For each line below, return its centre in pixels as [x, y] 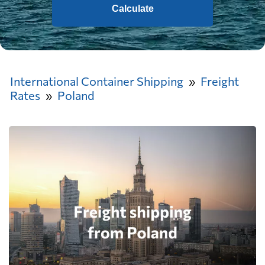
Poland [76, 95]
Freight [220, 81]
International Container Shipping [97, 81]
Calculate [132, 9]
